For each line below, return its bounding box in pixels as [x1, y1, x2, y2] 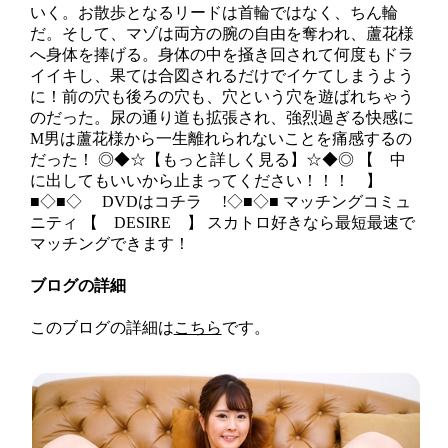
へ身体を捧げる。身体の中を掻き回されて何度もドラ [29, 45, 414, 63]
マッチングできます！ [29, 234, 190, 252]
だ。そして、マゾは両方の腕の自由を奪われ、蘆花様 [29, 24, 414, 42]
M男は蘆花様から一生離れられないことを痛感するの [29, 129, 412, 147]
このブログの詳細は [29, 319, 174, 337]
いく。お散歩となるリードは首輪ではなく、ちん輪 [29, 3, 398, 21]
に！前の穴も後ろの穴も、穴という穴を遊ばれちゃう [29, 87, 414, 105]
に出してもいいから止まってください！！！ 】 [29, 171, 382, 189]
